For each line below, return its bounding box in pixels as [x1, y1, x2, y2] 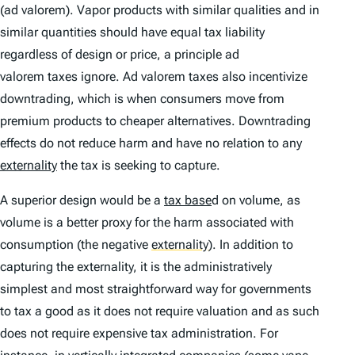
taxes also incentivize [185, 69, 307, 85]
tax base [164, 193, 212, 208]
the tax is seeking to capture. [57, 158, 220, 174]
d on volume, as [212, 193, 300, 208]
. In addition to [212, 237, 293, 253]
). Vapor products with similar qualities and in [66, 2, 319, 18]
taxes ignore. [48, 69, 123, 85]
